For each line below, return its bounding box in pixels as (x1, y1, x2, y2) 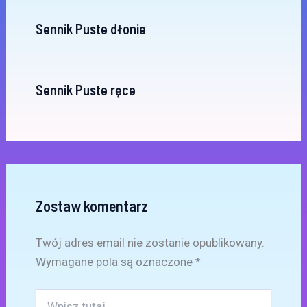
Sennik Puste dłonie (35, 21, 146, 37)
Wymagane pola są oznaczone (35, 255, 195, 269)
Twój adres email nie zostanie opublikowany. (35, 236, 265, 249)
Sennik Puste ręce (35, 82, 136, 98)
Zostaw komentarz (35, 197, 148, 214)
